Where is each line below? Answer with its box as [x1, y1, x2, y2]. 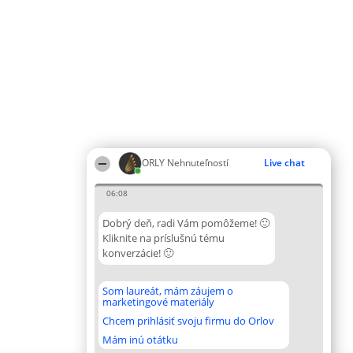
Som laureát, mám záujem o [102, 284, 233, 298]
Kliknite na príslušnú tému [102, 231, 225, 245]
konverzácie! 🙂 [102, 246, 173, 260]
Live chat [264, 156, 305, 169]
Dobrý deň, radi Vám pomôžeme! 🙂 [102, 216, 269, 230]
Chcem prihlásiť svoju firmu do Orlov [102, 314, 274, 328]
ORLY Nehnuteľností [142, 156, 229, 169]
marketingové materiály [102, 295, 214, 309]
